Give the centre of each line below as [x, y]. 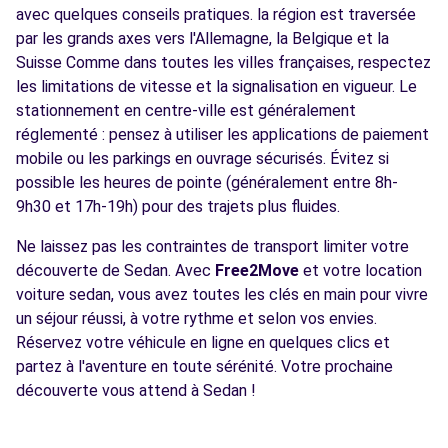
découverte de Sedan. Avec [115, 270]
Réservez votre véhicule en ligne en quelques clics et [203, 342]
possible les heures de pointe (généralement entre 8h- [207, 182]
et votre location [360, 270]
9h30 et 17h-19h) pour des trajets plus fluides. [178, 206]
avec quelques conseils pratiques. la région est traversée [216, 14]
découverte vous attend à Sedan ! [136, 390]
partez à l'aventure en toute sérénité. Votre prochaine [204, 366]
